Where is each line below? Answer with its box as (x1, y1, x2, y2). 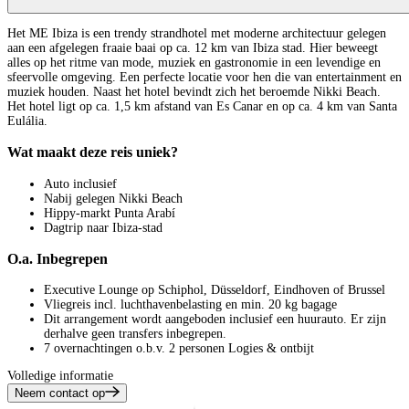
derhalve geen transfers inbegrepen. (44, 327, 226, 341)
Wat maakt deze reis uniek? (7, 143, 178, 162)
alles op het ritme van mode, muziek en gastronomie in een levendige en (7, 55, 381, 69)
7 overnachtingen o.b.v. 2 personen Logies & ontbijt (44, 341, 314, 356)
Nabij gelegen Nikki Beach (44, 191, 183, 205)
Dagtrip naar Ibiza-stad (44, 220, 163, 235)
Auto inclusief (44, 176, 117, 191)
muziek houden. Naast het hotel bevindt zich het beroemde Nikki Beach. (7, 84, 381, 99)
